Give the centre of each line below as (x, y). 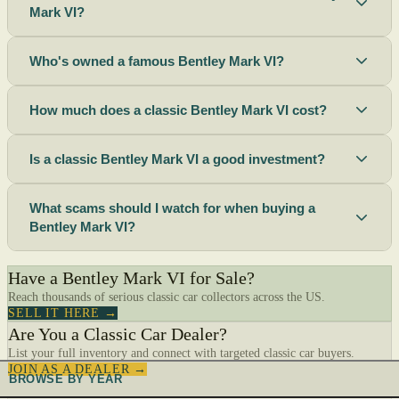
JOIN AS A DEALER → (78, 369)
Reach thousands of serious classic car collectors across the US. (167, 296)
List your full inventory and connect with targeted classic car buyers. (181, 352)
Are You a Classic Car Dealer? (118, 334)
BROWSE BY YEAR (66, 379)
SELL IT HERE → (63, 313)
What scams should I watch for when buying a (172, 208)
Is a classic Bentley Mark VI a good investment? (177, 159)
